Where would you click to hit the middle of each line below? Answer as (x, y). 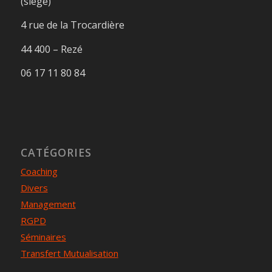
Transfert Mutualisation (69, 253)
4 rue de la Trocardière (72, 25)
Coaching (39, 172)
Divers (34, 188)
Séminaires (43, 237)
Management (48, 204)
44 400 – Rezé (51, 49)
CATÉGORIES (56, 153)
